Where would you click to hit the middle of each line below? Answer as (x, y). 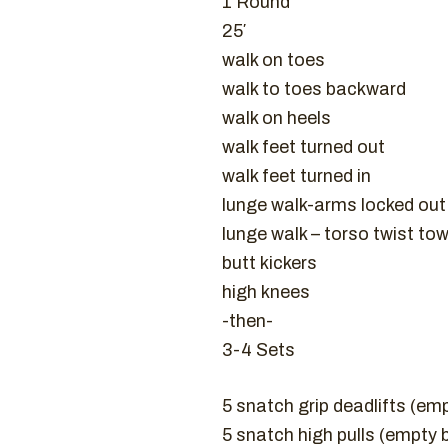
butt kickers (269, 263)
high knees (266, 292)
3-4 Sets (258, 350)
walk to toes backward (314, 89)
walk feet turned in (296, 176)
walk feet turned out (303, 147)
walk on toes (273, 60)
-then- (247, 321)
